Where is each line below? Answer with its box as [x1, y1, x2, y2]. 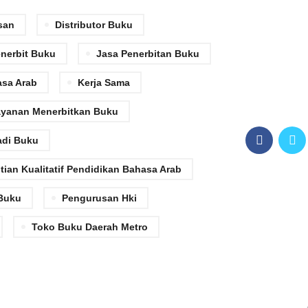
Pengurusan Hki [62, 192, 137, 203]
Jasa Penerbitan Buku [96, 48, 199, 59]
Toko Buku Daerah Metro [32, 221, 148, 232]
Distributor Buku [55, 19, 133, 30]
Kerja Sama [78, 77, 130, 88]
